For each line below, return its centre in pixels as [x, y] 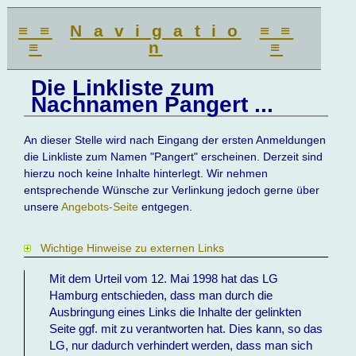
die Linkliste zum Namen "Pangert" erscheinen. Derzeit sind [174, 157]
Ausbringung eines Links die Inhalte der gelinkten [176, 311]
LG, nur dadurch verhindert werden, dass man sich [181, 345]
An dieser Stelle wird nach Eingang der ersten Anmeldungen [175, 140]
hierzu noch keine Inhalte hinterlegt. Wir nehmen [146, 174]
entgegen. [166, 207]
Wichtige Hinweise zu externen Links [133, 248]
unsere [43, 207]
